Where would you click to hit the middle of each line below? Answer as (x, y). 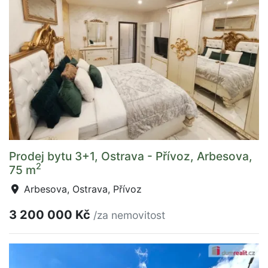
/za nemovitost (129, 215)
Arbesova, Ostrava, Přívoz (81, 189)
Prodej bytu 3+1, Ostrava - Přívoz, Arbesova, (131, 156)
